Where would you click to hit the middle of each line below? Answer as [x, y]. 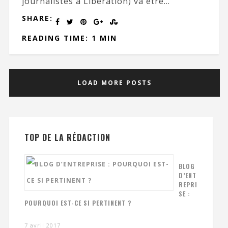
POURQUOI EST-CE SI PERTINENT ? [78, 203]
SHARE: [37, 18]
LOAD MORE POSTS [115, 82]
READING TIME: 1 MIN [69, 38]
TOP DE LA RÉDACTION [67, 137]
